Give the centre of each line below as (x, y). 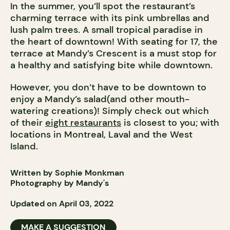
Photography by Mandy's (60, 183)
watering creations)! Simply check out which (110, 111)
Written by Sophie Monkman (67, 173)
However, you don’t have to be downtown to (108, 88)
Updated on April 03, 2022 (62, 204)
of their (28, 123)
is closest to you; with (170, 123)
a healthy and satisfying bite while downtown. (111, 65)
